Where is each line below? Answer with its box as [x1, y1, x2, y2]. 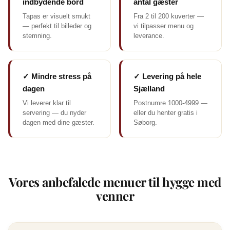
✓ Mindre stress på [23, 72, 91, 81]
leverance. [133, 32, 164, 40]
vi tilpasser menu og [133, 22, 194, 30]
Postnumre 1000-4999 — [133, 99, 207, 107]
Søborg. [133, 119, 157, 126]
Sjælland [133, 84, 165, 93]
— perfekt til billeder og [23, 22, 91, 30]
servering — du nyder [23, 109, 86, 117]
